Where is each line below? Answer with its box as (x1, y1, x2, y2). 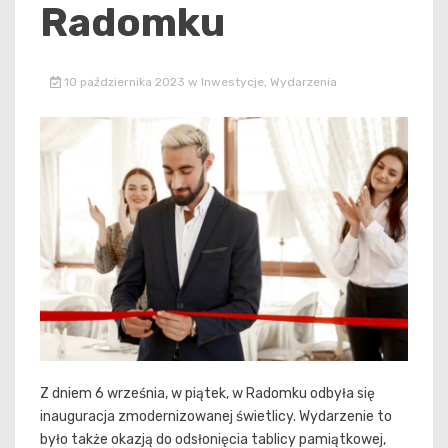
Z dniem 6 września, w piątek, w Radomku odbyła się (40, 385, 375, 403)
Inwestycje (200, 75, 264, 90)
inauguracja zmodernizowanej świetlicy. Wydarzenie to (40, 408, 392, 426)
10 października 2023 (60, 75, 188, 90)
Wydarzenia (269, 75, 337, 90)
